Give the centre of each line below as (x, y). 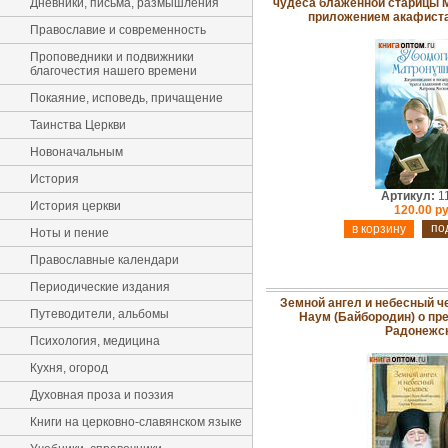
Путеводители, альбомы (99, 314)
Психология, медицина (95, 341)
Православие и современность (118, 30)
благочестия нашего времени (113, 71)
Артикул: (407, 196)
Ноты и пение (69, 233)
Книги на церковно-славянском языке (136, 422)
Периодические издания (100, 287)
